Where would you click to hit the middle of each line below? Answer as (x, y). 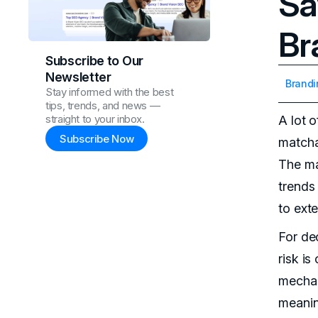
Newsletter (78, 77)
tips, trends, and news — (103, 106)
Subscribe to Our (94, 61)
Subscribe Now (97, 138)
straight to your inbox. (95, 119)
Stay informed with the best (110, 92)
